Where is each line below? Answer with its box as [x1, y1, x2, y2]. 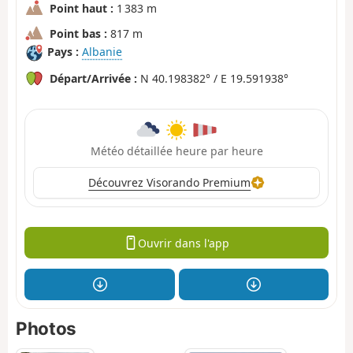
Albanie [82, 44, 122, 60]
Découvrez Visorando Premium [88, 175, 251, 191]
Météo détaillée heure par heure [90, 143, 263, 158]
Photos [16, 318, 76, 340]
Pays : [47, 44, 79, 60]
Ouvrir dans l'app [137, 235, 229, 251]
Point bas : [50, 26, 107, 42]
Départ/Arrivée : [50, 71, 137, 87]
